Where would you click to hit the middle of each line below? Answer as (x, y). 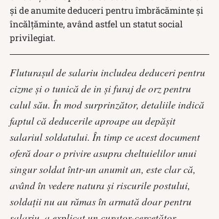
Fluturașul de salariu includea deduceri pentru (108, 72)
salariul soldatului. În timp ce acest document (105, 137)
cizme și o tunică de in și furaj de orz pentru (100, 88)
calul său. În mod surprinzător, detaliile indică (107, 104)
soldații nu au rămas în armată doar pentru (101, 201)
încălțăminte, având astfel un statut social (96, 24)
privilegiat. (33, 37)
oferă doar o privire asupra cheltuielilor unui (103, 153)
